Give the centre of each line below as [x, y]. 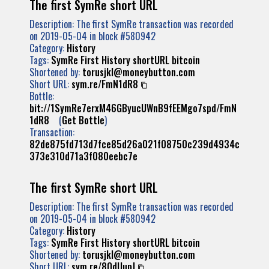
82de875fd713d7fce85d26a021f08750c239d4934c [134, 144]
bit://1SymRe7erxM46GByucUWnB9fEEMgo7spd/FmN [133, 108]
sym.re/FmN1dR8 [105, 84]
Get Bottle [83, 120]
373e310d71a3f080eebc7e [83, 156]
